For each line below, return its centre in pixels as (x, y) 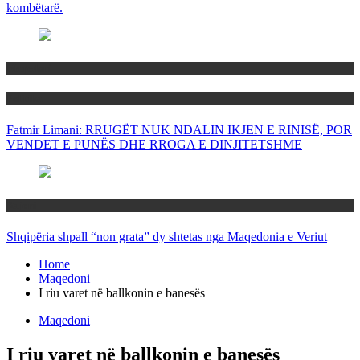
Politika (25, 99)
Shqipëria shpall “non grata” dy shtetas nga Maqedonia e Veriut (167, 236)
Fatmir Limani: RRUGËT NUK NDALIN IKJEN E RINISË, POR (179, 130)
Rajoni (22, 205)
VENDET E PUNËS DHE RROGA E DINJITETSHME (154, 145)
